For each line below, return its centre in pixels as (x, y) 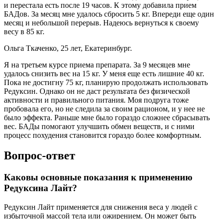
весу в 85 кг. (24, 31)
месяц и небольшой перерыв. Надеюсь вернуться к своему (101, 22)
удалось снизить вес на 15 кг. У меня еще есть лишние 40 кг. (104, 73)
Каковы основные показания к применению (98, 177)
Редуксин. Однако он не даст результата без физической (97, 91)
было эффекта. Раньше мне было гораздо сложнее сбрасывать (107, 117)
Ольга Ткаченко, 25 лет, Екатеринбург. (68, 48)
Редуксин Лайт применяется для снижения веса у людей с (101, 207)
